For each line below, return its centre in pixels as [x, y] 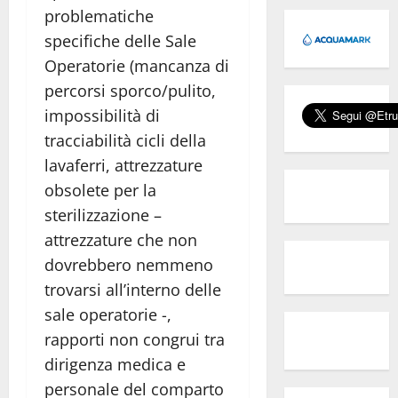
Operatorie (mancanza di [137, 65]
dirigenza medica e [115, 364]
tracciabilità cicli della [125, 140]
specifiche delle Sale [120, 40]
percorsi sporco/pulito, [130, 90]
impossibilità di [102, 115]
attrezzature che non [121, 239]
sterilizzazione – [103, 215]
